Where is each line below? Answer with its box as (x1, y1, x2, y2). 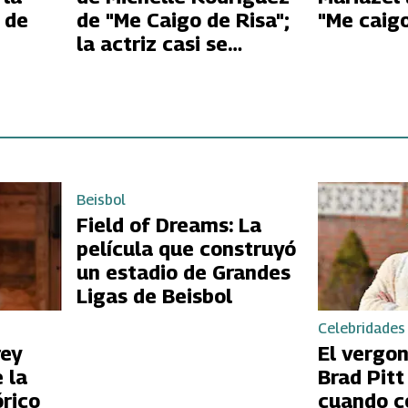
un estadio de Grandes (76, 260, 291, 284)
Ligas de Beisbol (76, 283, 232, 308)
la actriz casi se (76, 32, 228, 56)
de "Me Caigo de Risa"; (76, 8, 290, 33)
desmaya (76, 56, 163, 80)
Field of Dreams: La (76, 212, 261, 237)
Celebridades (318, 320, 406, 338)
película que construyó (76, 236, 296, 260)
